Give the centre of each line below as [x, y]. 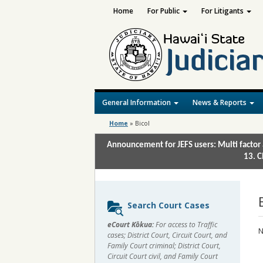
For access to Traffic [186, 225]
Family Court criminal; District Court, [164, 246]
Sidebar [122, 200]
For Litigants [223, 11]
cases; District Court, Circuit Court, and [167, 235]
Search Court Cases [168, 205]
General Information [137, 102]
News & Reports [220, 102]
